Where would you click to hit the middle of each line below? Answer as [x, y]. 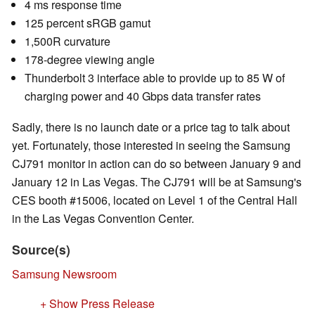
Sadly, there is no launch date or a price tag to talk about [151, 127]
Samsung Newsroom [64, 274]
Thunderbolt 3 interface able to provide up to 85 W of [155, 78]
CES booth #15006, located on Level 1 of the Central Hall [155, 200]
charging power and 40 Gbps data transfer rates [143, 96]
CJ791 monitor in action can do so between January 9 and [156, 164]
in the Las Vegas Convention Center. [103, 219]
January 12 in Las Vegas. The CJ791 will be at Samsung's [157, 182]
